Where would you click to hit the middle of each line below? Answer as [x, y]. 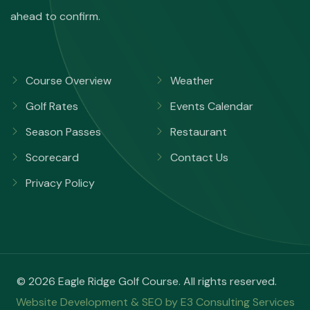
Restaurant [199, 131]
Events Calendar [212, 106]
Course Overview [69, 80]
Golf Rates [52, 106]
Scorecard [52, 157]
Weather [192, 80]
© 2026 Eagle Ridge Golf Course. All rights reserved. [155, 281]
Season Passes [63, 131]
